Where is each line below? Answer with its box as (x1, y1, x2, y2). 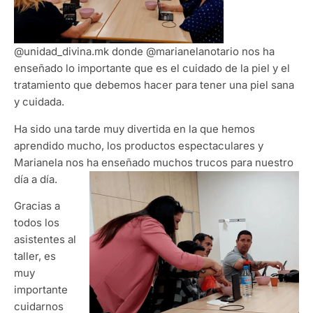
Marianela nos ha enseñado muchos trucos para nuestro (14, 155, 293, 169)
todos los (14, 216, 59, 230)
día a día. (14, 172, 57, 186)
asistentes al (14, 233, 76, 247)
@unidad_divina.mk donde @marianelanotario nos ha (14, 45, 275, 59)
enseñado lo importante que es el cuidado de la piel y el (14, 61, 290, 75)
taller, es (14, 249, 56, 263)
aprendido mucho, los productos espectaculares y (14, 138, 263, 152)
